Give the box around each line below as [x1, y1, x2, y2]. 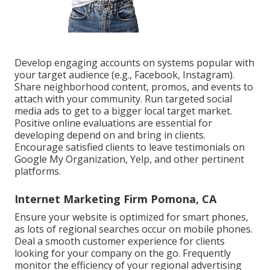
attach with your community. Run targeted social [14, 92, 232, 106]
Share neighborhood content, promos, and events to [14, 80, 253, 94]
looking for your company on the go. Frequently [14, 246, 231, 260]
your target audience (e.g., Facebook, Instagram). [14, 68, 234, 82]
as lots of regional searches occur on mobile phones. [14, 222, 253, 236]
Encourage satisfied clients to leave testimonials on [14, 140, 245, 154]
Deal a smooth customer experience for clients [14, 234, 225, 248]
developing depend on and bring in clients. [14, 128, 206, 142]
